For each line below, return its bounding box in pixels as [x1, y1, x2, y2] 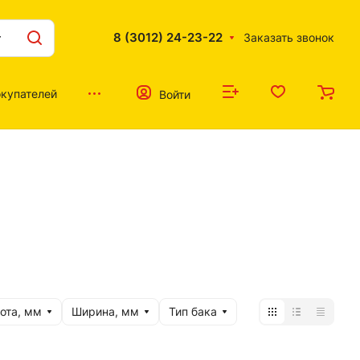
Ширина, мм [72, 305, 139, 318]
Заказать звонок [243, 31, 334, 44]
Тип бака [169, 305, 217, 318]
